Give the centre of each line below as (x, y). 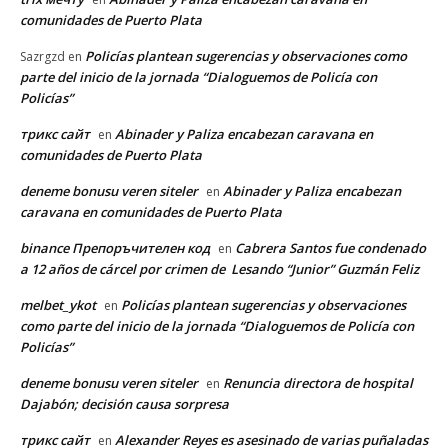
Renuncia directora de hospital (318, 382)
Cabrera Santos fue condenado (330, 247)
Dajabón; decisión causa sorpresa (124, 403)
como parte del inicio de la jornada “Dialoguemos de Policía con (217, 325)
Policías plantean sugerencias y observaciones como (246, 55)
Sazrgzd (42, 56)
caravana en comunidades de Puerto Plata (151, 211)
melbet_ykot (58, 304)
